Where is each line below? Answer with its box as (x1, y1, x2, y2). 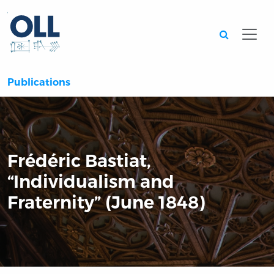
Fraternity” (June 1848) (7, 191, 205, 213)
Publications (7, 76, 70, 89)
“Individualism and (7, 171, 174, 193)
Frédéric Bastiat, (7, 150, 151, 172)
